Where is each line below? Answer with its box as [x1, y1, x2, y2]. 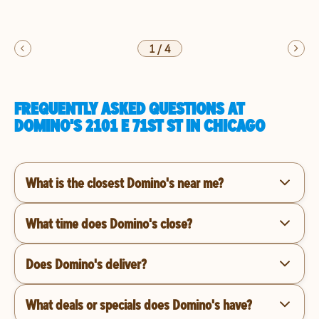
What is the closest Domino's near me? [26, 173, 224, 192]
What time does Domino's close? [26, 214, 192, 232]
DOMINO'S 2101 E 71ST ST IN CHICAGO [14, 115, 265, 136]
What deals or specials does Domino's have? [26, 295, 252, 313]
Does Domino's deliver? [26, 254, 147, 273]
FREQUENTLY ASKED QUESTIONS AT [14, 98, 244, 119]
